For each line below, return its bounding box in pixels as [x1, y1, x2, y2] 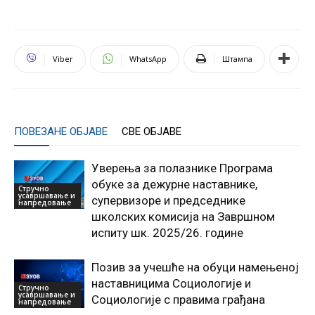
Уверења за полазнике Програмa [91, 160, 273, 175]
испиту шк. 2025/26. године [91, 225, 243, 240]
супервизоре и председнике [91, 193, 245, 207]
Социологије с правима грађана [91, 292, 265, 307]
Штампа [222, 53, 252, 64]
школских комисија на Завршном [91, 209, 275, 224]
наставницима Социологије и [91, 276, 251, 290]
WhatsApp [129, 53, 167, 64]
